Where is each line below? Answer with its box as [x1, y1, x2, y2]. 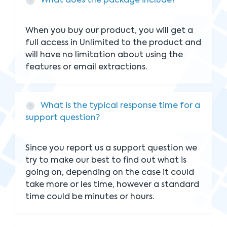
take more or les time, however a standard [25, 181, 199, 189]
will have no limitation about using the [25, 51, 183, 59]
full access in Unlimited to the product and [25, 39, 201, 47]
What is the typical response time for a [41, 102, 200, 110]
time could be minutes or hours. [25, 193, 154, 201]
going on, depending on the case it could [25, 169, 194, 177]
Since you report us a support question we [25, 144, 197, 153]
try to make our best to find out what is [25, 157, 186, 165]
